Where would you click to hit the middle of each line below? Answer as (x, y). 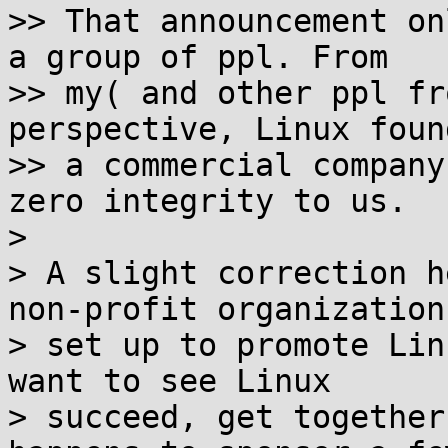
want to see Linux (169, 381)
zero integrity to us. (207, 201)
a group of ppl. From (198, 57)
